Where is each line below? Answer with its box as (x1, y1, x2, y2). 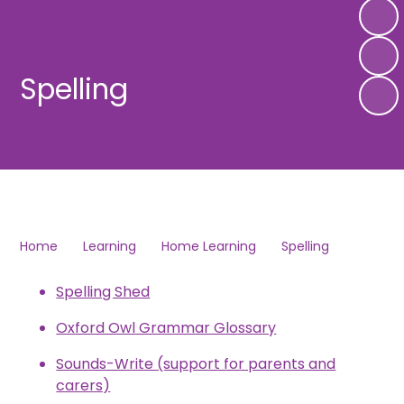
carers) (56, 374, 111, 396)
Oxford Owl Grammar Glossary (56, 317, 277, 338)
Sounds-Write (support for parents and (56, 353, 336, 374)
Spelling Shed (56, 280, 151, 302)
